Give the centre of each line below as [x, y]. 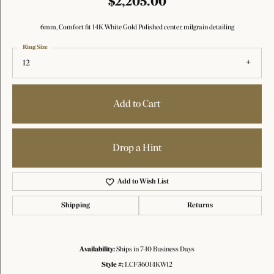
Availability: [97, 250]
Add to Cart [137, 104]
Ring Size [35, 47]
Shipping [75, 206]
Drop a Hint [137, 148]
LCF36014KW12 [149, 265]
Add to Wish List [143, 182]
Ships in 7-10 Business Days [155, 250]
